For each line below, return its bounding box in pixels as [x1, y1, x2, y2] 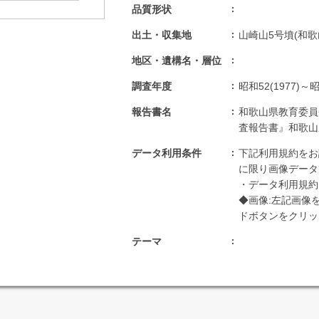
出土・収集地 [132, 29, 192, 41]
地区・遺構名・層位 [132, 55, 221, 66]
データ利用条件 [132, 147, 202, 159]
